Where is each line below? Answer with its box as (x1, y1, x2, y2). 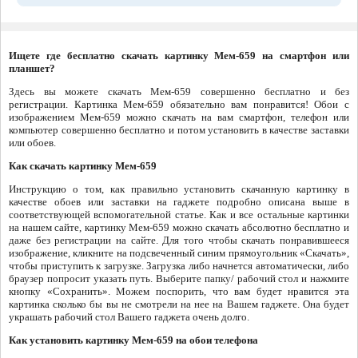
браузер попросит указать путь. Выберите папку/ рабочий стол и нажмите (9, 272, 349, 285)
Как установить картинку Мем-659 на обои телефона (9, 334, 258, 347)
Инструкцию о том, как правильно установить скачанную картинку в (9, 183, 349, 196)
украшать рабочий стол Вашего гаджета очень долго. (9, 311, 249, 324)
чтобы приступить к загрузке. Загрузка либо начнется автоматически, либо (9, 260, 349, 272)
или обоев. (9, 137, 56, 149)
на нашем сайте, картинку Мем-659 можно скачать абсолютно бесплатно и (9, 221, 349, 234)
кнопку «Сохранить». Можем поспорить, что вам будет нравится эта (9, 285, 349, 298)
